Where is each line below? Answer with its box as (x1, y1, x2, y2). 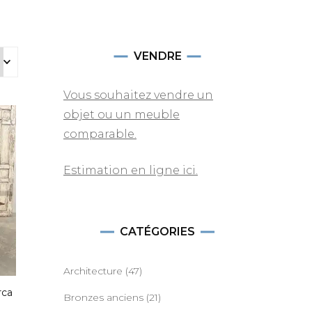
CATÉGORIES (120, 225, 195, 238)
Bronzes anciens (63, 291, 143, 304)
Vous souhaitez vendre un (63, 88, 213, 102)
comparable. (63, 127, 136, 141)
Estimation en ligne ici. (63, 164, 198, 177)
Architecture (63, 265, 123, 277)
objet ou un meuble (63, 108, 180, 121)
